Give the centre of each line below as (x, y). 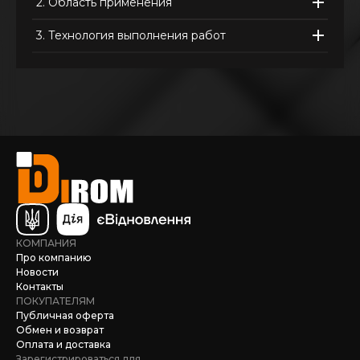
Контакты (40, 286)
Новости (37, 272)
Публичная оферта (65, 315)
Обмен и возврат (60, 330)
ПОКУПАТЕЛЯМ (55, 301)
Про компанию (54, 258)
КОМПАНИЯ (46, 243)
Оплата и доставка (63, 344)
